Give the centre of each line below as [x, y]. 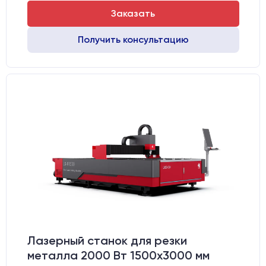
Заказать [133, 13]
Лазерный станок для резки [107, 240]
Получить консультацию [133, 39]
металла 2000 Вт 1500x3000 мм [118, 255]
